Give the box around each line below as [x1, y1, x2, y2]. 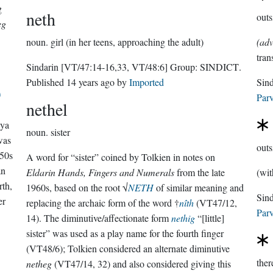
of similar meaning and [154, 181, 244, 194]
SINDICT [200, 60, 239, 73]
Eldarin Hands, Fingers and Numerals [26, 166, 175, 179]
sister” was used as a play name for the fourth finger [26, 227, 224, 239]
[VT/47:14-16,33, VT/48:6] [61, 60, 168, 73]
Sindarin [26, 60, 62, 73]
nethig [171, 211, 196, 224]
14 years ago [66, 76, 115, 88]
